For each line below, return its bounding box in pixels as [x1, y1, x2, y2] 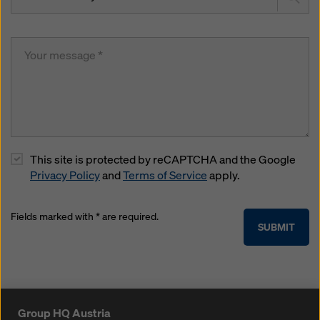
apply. [207, 168, 240, 184]
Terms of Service [123, 168, 207, 184]
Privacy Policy [30, 168, 100, 184]
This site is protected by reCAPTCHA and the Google [30, 152, 296, 168]
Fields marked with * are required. [11, 209, 159, 224]
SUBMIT [258, 220, 295, 234]
